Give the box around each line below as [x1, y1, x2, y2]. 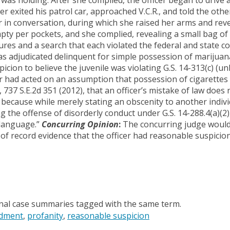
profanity [27, 209, 63, 221]
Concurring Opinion [42, 118, 119, 130]
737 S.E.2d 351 [4, 84, 57, 96]
